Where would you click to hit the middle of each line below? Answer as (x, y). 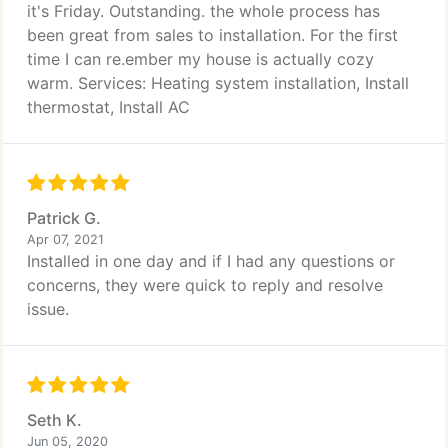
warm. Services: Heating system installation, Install (218, 83)
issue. (48, 309)
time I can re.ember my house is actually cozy (200, 59)
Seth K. (54, 420)
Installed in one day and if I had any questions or (211, 261)
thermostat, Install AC (108, 107)
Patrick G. (64, 218)
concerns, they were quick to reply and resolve (205, 285)
